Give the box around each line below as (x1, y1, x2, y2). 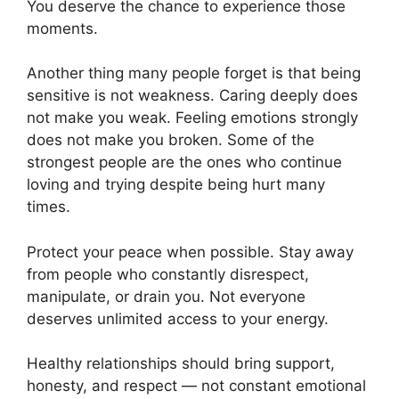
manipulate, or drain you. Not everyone (27, 287, 305, 305)
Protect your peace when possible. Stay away (27, 242, 354, 261)
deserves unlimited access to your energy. (27, 309, 329, 328)
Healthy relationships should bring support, (27, 354, 335, 373)
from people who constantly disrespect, (27, 265, 309, 283)
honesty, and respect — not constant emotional (27, 377, 366, 395)
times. (27, 198, 70, 216)
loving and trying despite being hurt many (27, 175, 325, 194)
